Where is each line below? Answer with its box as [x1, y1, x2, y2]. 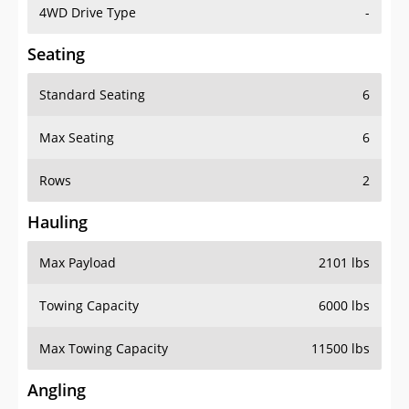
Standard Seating [39, 86, 145, 104]
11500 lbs [311, 340, 370, 358]
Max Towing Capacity [39, 340, 168, 358]
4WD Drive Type [39, 4, 136, 22]
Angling [27, 379, 86, 402]
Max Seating [39, 129, 114, 147]
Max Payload [39, 254, 116, 272]
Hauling [27, 211, 88, 234]
